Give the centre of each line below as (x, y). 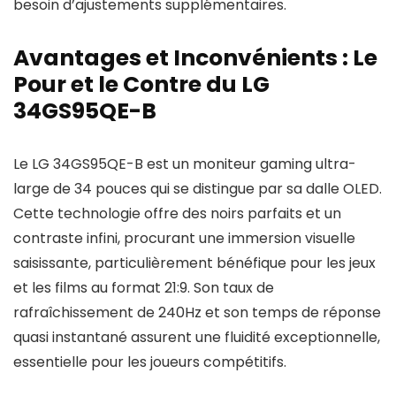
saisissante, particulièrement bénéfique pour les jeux (194, 263)
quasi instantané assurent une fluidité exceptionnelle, (197, 337)
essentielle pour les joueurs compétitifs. (150, 362)
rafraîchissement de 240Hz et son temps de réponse (197, 312)
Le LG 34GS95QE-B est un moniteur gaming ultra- (185, 164)
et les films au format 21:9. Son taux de (144, 288)
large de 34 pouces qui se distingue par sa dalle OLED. (198, 189)
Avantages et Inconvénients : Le (195, 58)
